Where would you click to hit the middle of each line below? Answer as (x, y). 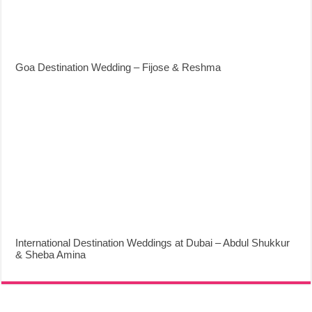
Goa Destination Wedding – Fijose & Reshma (118, 67)
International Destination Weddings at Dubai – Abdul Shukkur (153, 242)
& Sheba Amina (51, 254)
